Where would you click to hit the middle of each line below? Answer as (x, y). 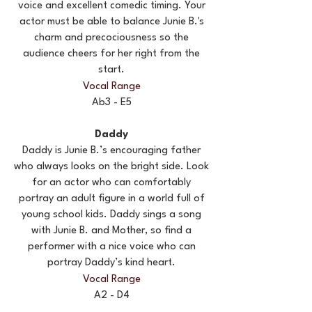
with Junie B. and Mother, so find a (111, 231)
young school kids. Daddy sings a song (111, 215)
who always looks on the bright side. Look (111, 167)
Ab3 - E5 (111, 103)
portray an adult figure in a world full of (111, 199)
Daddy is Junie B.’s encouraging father (111, 151)
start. (111, 70)
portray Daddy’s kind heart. (111, 263)
